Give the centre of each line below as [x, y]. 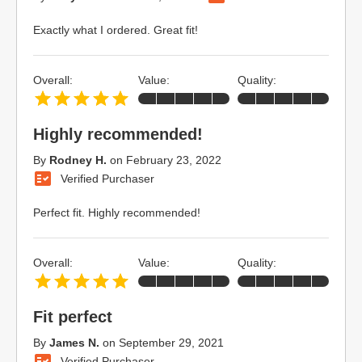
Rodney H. [78, 160]
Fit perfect [73, 317]
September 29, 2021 [171, 343]
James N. [74, 343]
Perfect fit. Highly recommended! [117, 213]
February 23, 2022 [174, 160]
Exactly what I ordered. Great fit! [116, 30]
